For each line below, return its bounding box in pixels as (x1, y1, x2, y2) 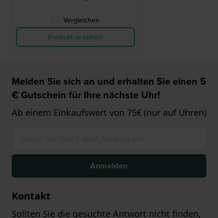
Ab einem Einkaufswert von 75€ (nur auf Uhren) (12, 107, 206, 119)
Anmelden (90, 160, 128, 172)
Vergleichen (63, 15, 99, 25)
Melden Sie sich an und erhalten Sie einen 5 (12, 74, 206, 89)
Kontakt (12, 189, 51, 203)
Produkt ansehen (48, 32, 103, 42)
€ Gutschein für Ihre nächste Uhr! (12, 88, 160, 102)
